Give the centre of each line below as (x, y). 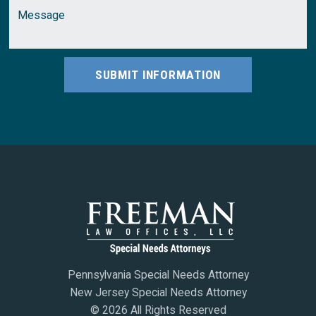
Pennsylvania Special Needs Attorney (158, 274)
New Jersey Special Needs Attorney (158, 292)
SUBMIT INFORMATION (158, 75)
